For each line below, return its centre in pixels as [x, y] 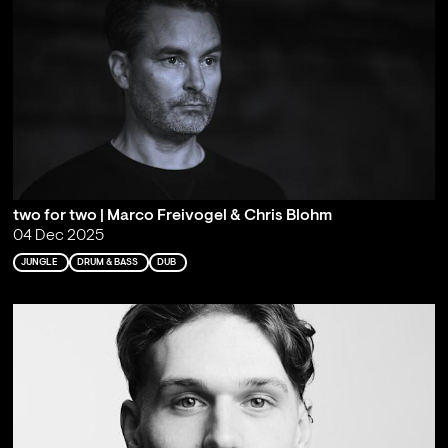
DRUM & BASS [107, 262]
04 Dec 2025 [58, 236]
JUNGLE [39, 262]
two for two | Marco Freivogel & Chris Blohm [172, 216]
